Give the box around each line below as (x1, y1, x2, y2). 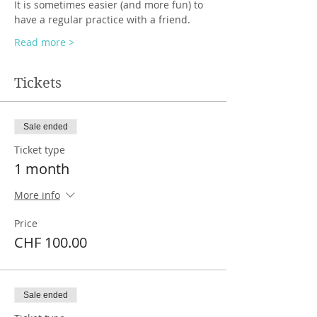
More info (14, 188, 60, 202)
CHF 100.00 (14, 233, 87, 252)
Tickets (14, 75, 62, 91)
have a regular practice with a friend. (14, 13, 190, 26)
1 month (14, 159, 69, 178)
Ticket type (14, 143, 65, 156)
